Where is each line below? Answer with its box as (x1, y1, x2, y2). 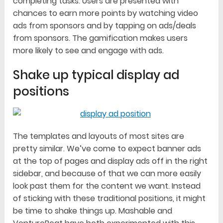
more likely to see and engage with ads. (13, 45, 164, 57)
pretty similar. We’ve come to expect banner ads (13, 143, 202, 155)
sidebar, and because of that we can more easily (13, 168, 202, 180)
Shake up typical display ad (13, 67, 180, 84)
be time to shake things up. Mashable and (13, 205, 173, 217)
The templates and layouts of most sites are (13, 130, 185, 142)
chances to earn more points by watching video (13, 7, 199, 19)
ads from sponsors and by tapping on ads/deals (13, 20, 197, 32)
